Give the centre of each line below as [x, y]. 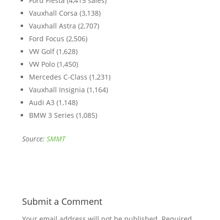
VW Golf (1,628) [53, 52]
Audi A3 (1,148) [53, 103]
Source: [34, 139]
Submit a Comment [62, 202]
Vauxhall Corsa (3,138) [65, 13]
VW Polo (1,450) [53, 64]
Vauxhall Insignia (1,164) [68, 90]
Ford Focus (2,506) [58, 39]
